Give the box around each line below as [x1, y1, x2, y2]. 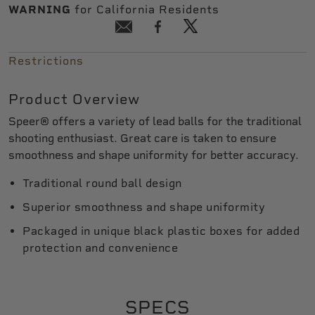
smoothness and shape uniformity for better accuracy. [8, 148, 299, 162]
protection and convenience [22, 241, 178, 255]
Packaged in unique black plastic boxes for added [22, 224, 300, 238]
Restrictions [8, 54, 84, 67]
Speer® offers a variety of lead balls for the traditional [8, 115, 302, 128]
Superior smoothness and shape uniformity [22, 200, 265, 214]
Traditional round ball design [22, 176, 182, 190]
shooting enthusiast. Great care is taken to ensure [8, 131, 276, 145]
